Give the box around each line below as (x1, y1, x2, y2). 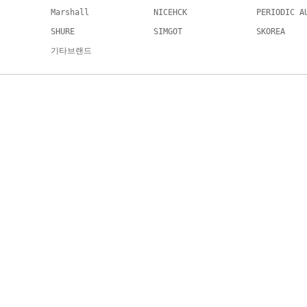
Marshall (51, 8, 89, 17)
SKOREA (256, 27, 285, 36)
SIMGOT (153, 27, 182, 36)
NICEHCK (153, 8, 187, 17)
